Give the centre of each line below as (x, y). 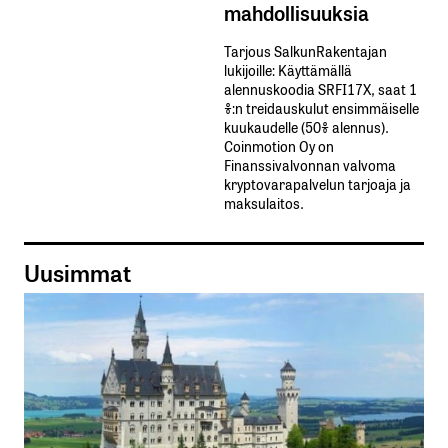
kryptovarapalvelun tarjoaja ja (317, 183)
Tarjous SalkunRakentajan (305, 50)
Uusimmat (77, 272)
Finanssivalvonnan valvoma (310, 164)
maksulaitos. (264, 202)
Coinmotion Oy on (279, 145)
